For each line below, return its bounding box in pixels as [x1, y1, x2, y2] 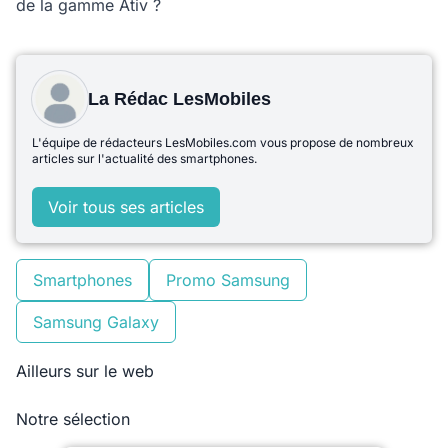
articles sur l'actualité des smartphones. [32, 151, 257, 166]
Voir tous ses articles [48, 197, 204, 217]
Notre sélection [16, 409, 130, 429]
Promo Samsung [166, 270, 290, 290]
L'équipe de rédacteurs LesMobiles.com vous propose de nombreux [32, 135, 414, 150]
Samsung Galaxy [33, 312, 159, 332]
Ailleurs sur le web [16, 361, 154, 381]
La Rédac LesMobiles [88, 89, 271, 109]
